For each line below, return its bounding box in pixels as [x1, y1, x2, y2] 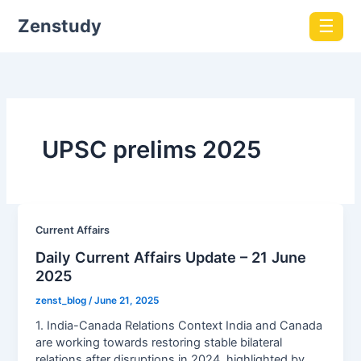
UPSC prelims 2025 [41, 135, 261, 164]
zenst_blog [35, 294, 89, 306]
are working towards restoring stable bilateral [35, 334, 283, 350]
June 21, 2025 [94, 294, 160, 306]
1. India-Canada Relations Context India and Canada [35, 317, 323, 333]
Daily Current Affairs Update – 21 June [35, 247, 307, 266]
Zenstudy [17, 15, 102, 37]
